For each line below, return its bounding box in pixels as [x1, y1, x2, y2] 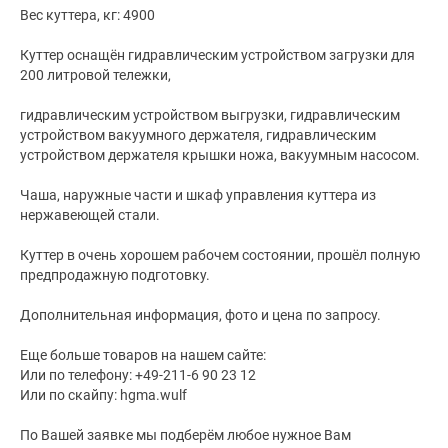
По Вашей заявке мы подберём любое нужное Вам [20, 427, 351, 444]
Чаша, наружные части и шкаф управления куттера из [20, 187, 376, 204]
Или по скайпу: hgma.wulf [20, 387, 187, 404]
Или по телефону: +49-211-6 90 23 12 [20, 367, 256, 384]
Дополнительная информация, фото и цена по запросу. [20, 307, 381, 324]
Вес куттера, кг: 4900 [20, 7, 155, 24]
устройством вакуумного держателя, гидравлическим [20, 127, 376, 144]
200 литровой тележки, [20, 67, 171, 84]
